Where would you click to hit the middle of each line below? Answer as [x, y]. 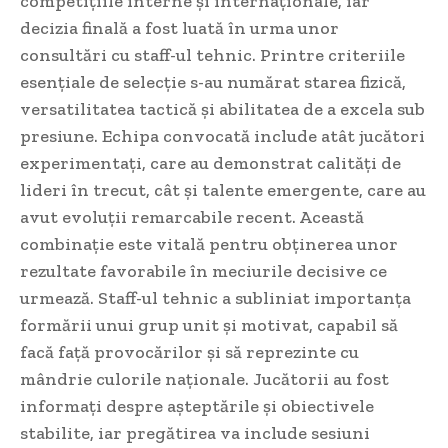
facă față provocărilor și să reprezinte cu [189, 352]
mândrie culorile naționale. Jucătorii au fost [204, 379]
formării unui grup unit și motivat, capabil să [209, 325]
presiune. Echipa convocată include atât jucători [222, 136]
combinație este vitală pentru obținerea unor [209, 244]
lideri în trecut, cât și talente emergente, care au [223, 190]
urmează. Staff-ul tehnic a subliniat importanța [215, 298]
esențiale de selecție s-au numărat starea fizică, [213, 82]
